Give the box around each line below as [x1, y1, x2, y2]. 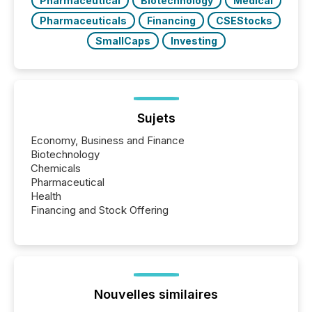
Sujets [136, 110, 175, 125]
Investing [170, 34, 217, 47]
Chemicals [31, 161, 81, 175]
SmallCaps [95, 34, 150, 47]
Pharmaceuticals [40, 14, 127, 26]
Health [31, 189, 61, 203]
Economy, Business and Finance [31, 133, 185, 147]
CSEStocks [216, 14, 272, 26]
